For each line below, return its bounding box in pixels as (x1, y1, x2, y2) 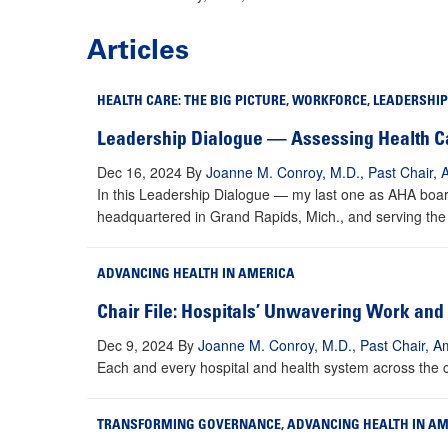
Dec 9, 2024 (97, 335, 174, 356)
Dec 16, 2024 (97, 162, 182, 183)
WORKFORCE (292, 95, 367, 110)
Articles (87, 33, 189, 67)
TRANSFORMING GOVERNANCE (97, 419, 281, 434)
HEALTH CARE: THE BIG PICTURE (97, 95, 286, 110)
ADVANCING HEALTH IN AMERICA (97, 268, 295, 283)
